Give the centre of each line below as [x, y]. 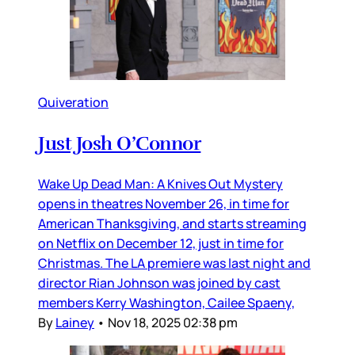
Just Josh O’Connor [120, 143]
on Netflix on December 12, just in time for [161, 243]
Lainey [75, 322]
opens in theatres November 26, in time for [164, 203]
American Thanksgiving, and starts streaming [172, 223]
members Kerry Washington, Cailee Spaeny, [166, 302]
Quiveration [73, 102]
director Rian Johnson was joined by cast [159, 282]
